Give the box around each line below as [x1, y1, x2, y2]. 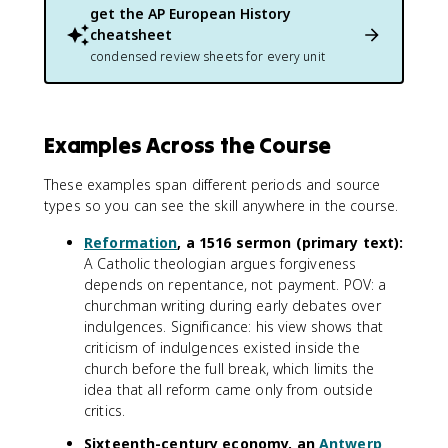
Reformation [84, 233, 178, 252]
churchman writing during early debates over [84, 296, 381, 315]
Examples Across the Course [44, 131, 332, 159]
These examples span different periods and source [44, 175, 381, 194]
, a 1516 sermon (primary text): [177, 233, 404, 252]
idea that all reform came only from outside [84, 380, 373, 399]
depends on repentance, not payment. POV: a [84, 275, 387, 294]
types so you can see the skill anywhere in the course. [44, 196, 399, 215]
